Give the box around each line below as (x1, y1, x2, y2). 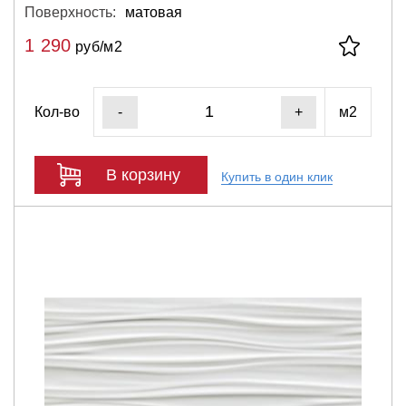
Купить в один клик (221, 169, 333, 184)
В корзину (106, 165, 180, 184)
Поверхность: (24, 5, 116, 20)
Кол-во (34, 103, 80, 120)
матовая (125, 5, 182, 20)
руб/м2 (71, 39, 122, 54)
